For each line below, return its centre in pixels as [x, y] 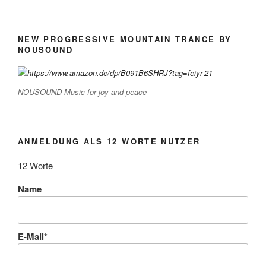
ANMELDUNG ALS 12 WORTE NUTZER [109, 141]
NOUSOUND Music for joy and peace [82, 91]
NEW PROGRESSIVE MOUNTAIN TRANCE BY [125, 39]
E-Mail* [33, 236]
